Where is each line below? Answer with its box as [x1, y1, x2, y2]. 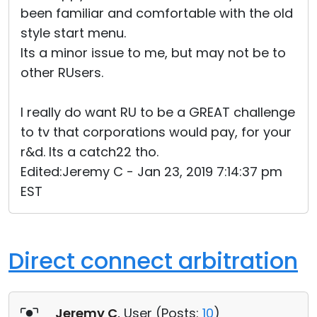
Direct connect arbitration [8, 245, 298, 277]
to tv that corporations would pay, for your [21, 123, 292, 141]
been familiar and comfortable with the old [21, 4, 293, 22]
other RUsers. [21, 64, 103, 81]
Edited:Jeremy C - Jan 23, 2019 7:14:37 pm [21, 163, 282, 180]
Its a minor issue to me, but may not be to [21, 44, 286, 62]
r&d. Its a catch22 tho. [21, 143, 158, 161]
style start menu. [21, 24, 126, 42]
